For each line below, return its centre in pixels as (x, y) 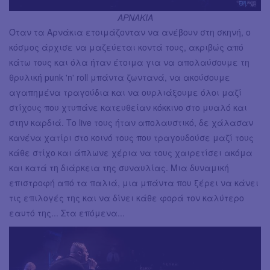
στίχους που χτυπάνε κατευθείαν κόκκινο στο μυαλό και (128, 108)
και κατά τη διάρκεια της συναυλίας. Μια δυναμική (119, 168)
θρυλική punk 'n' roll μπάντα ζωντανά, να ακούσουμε (120, 77)
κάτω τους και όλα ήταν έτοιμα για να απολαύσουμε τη (129, 62)
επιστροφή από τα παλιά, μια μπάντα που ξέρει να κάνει (134, 183)
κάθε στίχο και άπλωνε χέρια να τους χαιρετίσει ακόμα (131, 153)
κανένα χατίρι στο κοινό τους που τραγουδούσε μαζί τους (131, 138)
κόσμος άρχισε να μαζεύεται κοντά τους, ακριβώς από (126, 47)
